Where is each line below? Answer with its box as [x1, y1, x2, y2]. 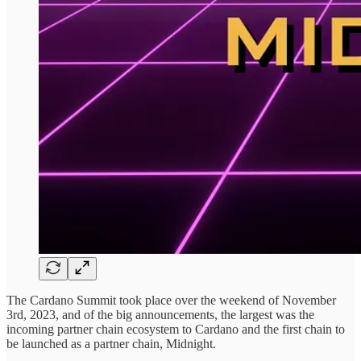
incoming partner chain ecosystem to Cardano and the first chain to [6, 322, 345, 336]
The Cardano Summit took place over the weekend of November [6, 293, 336, 307]
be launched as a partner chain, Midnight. [6, 336, 219, 351]
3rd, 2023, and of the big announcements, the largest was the [6, 307, 314, 322]
